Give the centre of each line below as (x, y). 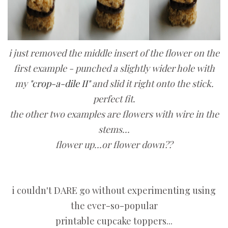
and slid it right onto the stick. (153, 84)
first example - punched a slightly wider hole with (114, 68)
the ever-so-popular (114, 206)
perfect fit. (114, 99)
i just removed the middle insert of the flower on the (114, 53)
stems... (114, 130)
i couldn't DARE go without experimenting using (114, 191)
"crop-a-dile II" (61, 84)
